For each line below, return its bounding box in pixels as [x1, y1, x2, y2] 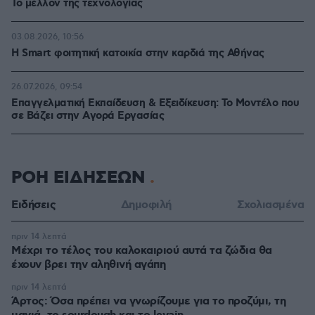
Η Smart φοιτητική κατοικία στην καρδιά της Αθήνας [11, 46, 264, 60]
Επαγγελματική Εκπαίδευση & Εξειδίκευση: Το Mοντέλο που [11, 96, 299, 110]
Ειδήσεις [11, 198, 56, 212]
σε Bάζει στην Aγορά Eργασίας [11, 109, 164, 123]
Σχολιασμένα [236, 198, 304, 212]
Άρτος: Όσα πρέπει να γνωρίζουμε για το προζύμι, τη [11, 294, 285, 309]
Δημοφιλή [120, 198, 172, 212]
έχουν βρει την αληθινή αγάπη [11, 257, 165, 272]
